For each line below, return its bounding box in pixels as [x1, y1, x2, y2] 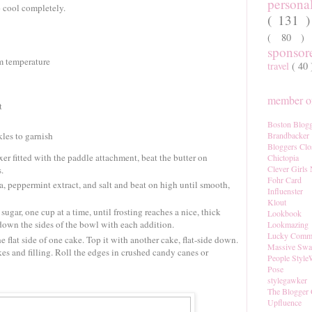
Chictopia [267, 152, 299, 164]
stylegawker [267, 274, 307, 286]
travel [267, 59, 292, 73]
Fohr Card [267, 174, 302, 186]
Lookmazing [267, 219, 309, 231]
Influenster [267, 185, 303, 197]
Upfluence [267, 297, 302, 309]
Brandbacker [267, 130, 309, 141]
